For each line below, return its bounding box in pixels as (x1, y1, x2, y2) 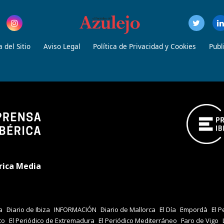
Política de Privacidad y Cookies (93, 41, 196, 51)
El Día (159, 205, 176, 214)
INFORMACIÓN (54, 205, 96, 214)
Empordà (180, 205, 207, 214)
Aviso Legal (43, 41, 80, 51)
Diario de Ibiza (6, 205, 50, 214)
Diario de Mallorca (100, 205, 155, 214)
